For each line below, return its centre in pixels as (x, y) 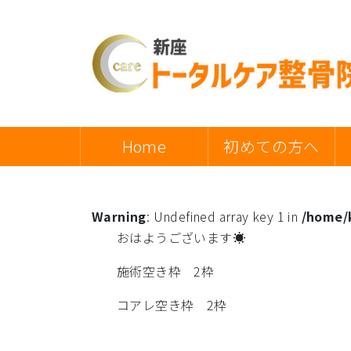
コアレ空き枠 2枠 (172, 305)
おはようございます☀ (181, 237)
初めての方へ (271, 146)
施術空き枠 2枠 (166, 271)
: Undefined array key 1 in (224, 216)
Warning (119, 216)
